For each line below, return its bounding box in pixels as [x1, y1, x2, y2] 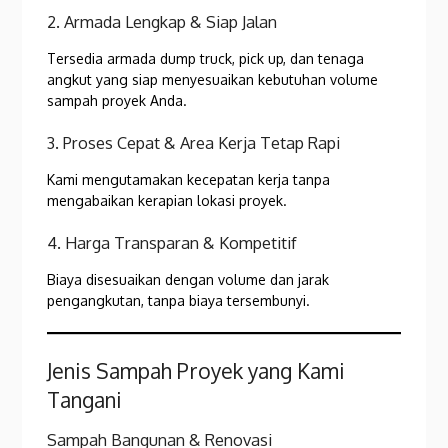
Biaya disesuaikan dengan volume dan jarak [47, 271, 330, 289]
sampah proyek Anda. [47, 92, 188, 110]
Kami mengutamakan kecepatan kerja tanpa [47, 171, 331, 189]
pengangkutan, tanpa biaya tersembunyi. [47, 292, 311, 310]
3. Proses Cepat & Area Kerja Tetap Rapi [47, 132, 341, 154]
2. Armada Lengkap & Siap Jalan [47, 11, 278, 33]
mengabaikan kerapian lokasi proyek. [47, 192, 288, 210]
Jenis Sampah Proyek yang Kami [47, 357, 346, 385]
